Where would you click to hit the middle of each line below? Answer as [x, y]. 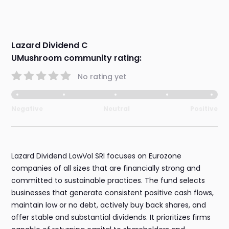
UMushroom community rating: [77, 58]
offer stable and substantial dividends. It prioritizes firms [111, 217]
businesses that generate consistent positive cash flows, [113, 193]
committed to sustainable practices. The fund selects [108, 181]
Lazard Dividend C [50, 45]
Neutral [117, 109]
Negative [27, 109]
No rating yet [102, 76]
